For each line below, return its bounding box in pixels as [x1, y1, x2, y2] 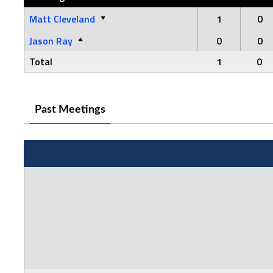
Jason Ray [29, 34, 73, 48]
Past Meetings [35, 104, 105, 115]
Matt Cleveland [29, 12, 95, 26]
